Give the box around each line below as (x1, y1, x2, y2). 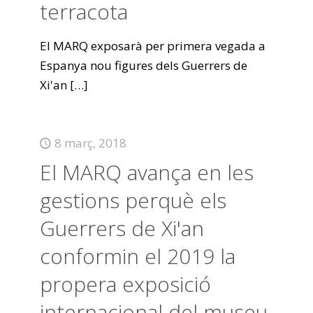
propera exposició (39, 270, 211, 298)
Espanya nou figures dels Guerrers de (39, 57, 247, 73)
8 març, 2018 (54, 135, 126, 151)
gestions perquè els (39, 186, 226, 214)
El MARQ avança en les (39, 158, 254, 187)
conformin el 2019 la (39, 242, 235, 270)
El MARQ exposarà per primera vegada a (39, 38, 265, 54)
